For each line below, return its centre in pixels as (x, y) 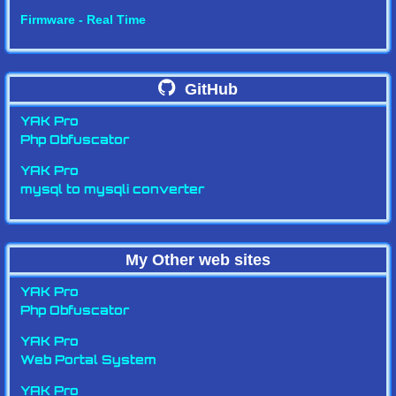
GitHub (209, 89)
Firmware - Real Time (83, 19)
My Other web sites (198, 260)
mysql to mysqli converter (112, 190)
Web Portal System (88, 361)
